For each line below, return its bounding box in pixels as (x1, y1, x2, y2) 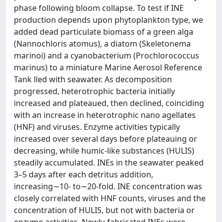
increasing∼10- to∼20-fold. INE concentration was (14, 180, 202, 192)
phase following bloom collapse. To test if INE (14, 2, 184, 13)
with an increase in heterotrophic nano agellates (14, 109, 196, 120)
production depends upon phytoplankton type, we (14, 14, 203, 25)
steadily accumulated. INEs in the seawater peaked (14, 157, 204, 168)
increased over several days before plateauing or (14, 133, 197, 144)
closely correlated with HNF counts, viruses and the (14, 192, 206, 204)
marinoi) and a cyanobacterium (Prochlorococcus (14, 50, 199, 61)
